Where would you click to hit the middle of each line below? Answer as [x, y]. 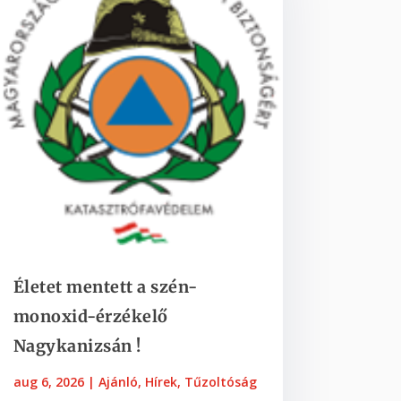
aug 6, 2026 [48, 381]
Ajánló [118, 381]
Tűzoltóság [220, 381]
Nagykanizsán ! [77, 346]
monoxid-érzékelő [90, 316]
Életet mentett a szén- [105, 286]
